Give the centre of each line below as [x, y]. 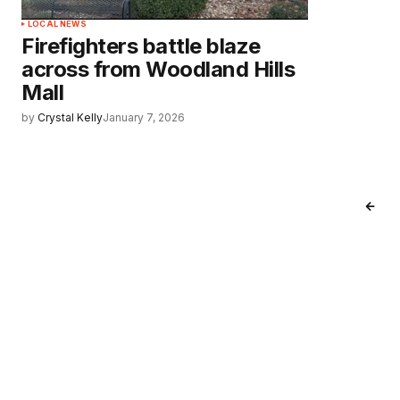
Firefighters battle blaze [142, 46]
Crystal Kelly [70, 118]
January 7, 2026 [144, 118]
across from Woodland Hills [158, 70]
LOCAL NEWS [57, 24]
